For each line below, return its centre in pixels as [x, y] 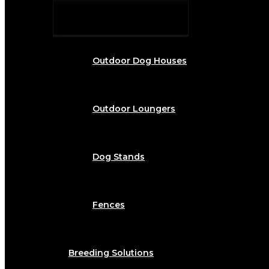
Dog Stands [119, 157]
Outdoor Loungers [134, 109]
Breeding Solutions [111, 253]
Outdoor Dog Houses [140, 61]
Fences [109, 205]
